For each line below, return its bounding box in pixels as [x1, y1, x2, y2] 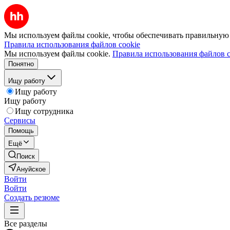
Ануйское [16, 165, 46, 173]
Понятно [8, 60, 34, 68]
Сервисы [4, 116, 35, 125]
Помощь [8, 127, 34, 135]
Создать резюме [4, 193, 60, 202]
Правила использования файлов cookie [4, 40, 140, 49]
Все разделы [4, 219, 47, 228]
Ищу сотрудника [15, 107, 73, 116]
